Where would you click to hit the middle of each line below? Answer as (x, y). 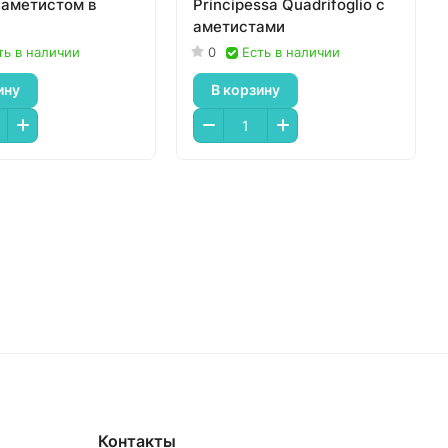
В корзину (245, 90)
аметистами (239, 26)
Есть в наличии (291, 51)
